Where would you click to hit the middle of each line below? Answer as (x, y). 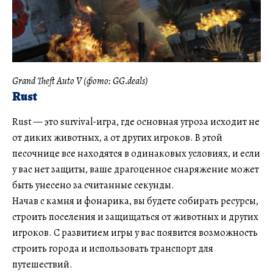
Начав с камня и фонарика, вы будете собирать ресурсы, (135, 201)
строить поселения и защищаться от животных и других (135, 217)
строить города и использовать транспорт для (113, 249)
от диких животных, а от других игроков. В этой (117, 138)
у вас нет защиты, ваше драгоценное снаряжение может (136, 170)
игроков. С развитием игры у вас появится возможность (135, 233)
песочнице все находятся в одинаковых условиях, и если (136, 154)
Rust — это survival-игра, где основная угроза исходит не (136, 122)
